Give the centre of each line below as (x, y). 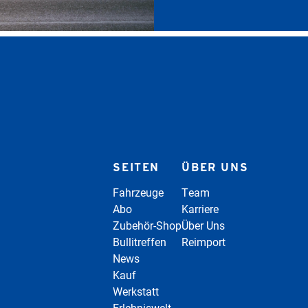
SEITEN (136, 167)
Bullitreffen (140, 242)
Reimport (204, 242)
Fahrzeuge (139, 192)
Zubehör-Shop (147, 225)
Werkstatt (136, 291)
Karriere (200, 209)
